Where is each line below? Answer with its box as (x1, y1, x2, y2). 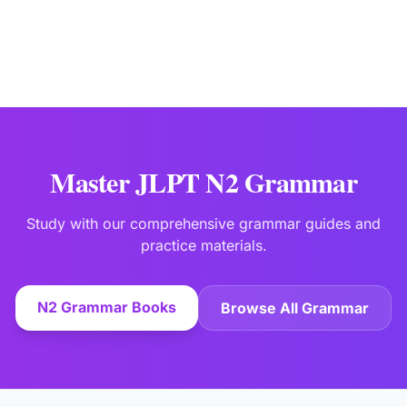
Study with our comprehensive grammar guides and (26, 214, 381, 233)
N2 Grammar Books (37, 298, 176, 317)
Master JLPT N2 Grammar (50, 162, 357, 203)
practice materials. (140, 236, 267, 255)
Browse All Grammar (221, 299, 369, 318)
